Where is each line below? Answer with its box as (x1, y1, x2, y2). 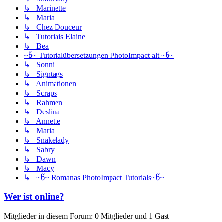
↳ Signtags (24, 69, 63, 78)
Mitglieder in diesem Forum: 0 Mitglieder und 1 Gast (4, 212, 169, 221)
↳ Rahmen (24, 98, 62, 107)
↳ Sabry (24, 145, 55, 154)
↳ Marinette (24, 3, 66, 12)
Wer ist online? (4, 191, 64, 202)
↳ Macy (24, 164, 54, 172)
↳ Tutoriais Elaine (24, 32, 85, 41)
